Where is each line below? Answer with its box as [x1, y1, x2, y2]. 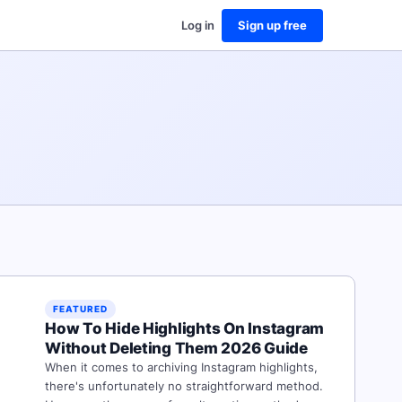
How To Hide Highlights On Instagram [45, 319, 325, 337]
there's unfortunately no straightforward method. [45, 379, 331, 393]
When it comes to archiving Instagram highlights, [45, 360, 319, 374]
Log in [180, 17, 214, 32]
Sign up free [237, 17, 307, 32]
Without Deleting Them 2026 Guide [45, 339, 308, 357]
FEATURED [53, 303, 109, 314]
